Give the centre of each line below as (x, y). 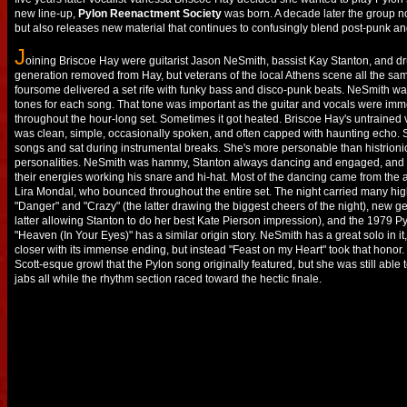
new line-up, (46, 14)
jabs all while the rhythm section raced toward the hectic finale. (168, 279)
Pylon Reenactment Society (150, 14)
